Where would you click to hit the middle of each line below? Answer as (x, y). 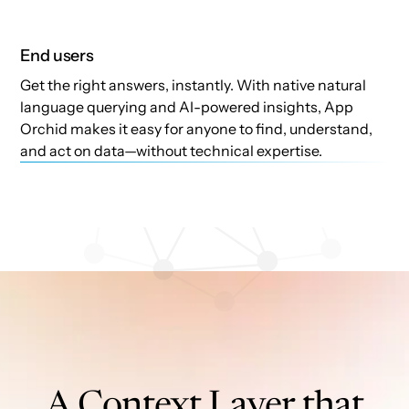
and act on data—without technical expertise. (172, 151)
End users (57, 56)
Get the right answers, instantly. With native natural (194, 85)
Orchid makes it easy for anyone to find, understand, (197, 129)
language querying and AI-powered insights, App (187, 107)
